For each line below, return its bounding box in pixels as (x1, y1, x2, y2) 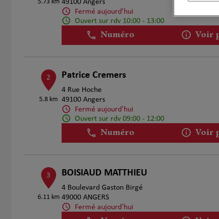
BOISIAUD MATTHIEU (61, 168, 147, 178)
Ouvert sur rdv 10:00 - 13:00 (74, 17, 164, 25)
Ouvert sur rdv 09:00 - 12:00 (74, 114, 164, 123)
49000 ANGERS (61, 194, 109, 201)
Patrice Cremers (61, 70, 126, 80)
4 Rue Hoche (61, 86, 102, 94)
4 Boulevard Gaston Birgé (61, 184, 143, 192)
